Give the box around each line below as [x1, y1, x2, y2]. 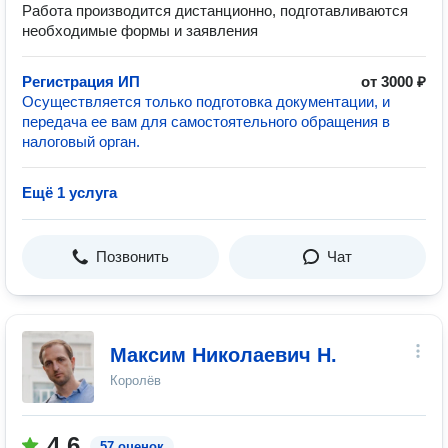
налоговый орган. [22, 133, 140, 150]
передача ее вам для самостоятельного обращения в [22, 113, 390, 130]
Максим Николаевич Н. [110, 344, 337, 366]
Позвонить [96, 248, 169, 265]
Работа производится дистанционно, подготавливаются [22, 2, 408, 19]
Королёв [110, 373, 161, 388]
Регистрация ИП [22, 73, 140, 90]
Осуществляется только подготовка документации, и [22, 93, 390, 110]
